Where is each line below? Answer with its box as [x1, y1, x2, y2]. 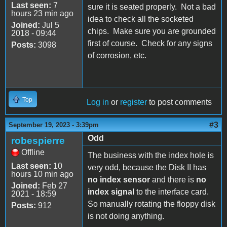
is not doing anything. [88, 211, 164, 220]
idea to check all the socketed [88, 14, 194, 23]
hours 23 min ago [11, 9, 73, 18]
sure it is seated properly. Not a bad [88, 2, 216, 11]
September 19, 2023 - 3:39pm [9, 121, 99, 129]
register [120, 97, 147, 106]
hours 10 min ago [11, 169, 73, 178]
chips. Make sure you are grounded [88, 26, 216, 35]
